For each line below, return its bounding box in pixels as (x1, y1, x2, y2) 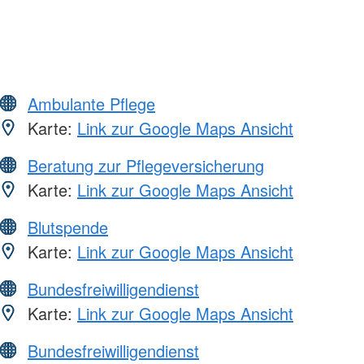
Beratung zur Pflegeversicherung (28, 154, 264, 178)
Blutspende (28, 215, 108, 240)
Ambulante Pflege (28, 92, 155, 116)
